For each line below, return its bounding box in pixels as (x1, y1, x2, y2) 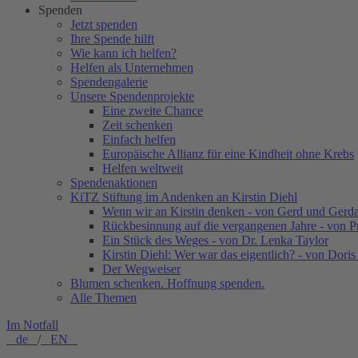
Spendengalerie (70, 75, 148, 89)
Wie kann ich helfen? (70, 46, 177, 60)
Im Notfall (6, 318, 58, 332)
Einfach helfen (102, 133, 176, 146)
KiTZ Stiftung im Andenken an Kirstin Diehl (70, 190, 297, 204)
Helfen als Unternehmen (70, 61, 193, 74)
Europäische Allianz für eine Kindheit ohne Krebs (102, 147, 354, 161)
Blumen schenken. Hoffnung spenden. (70, 276, 265, 290)
